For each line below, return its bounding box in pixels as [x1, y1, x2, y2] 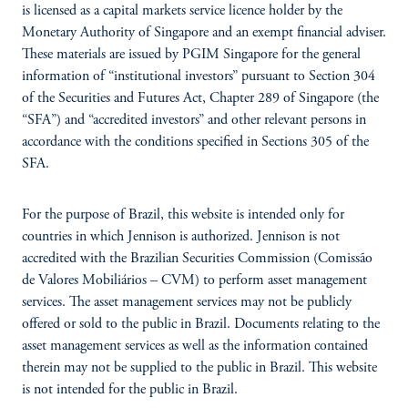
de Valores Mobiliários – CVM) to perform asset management [22, 273, 367, 288]
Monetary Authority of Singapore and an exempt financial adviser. [22, 25, 386, 40]
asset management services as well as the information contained [22, 339, 368, 353]
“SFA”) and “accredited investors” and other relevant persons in [22, 113, 366, 127]
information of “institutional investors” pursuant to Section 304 [22, 69, 375, 84]
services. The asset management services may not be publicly [22, 295, 352, 310]
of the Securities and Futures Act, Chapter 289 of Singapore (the [22, 91, 379, 106]
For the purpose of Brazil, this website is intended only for [22, 208, 344, 222]
